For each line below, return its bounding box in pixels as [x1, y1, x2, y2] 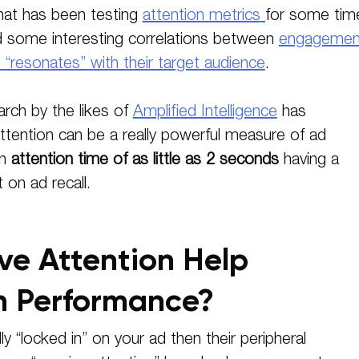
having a [278, 152, 339, 169]
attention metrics [142, 8, 260, 25]
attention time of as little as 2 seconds [10, 152, 279, 169]
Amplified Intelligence [132, 104, 277, 121]
